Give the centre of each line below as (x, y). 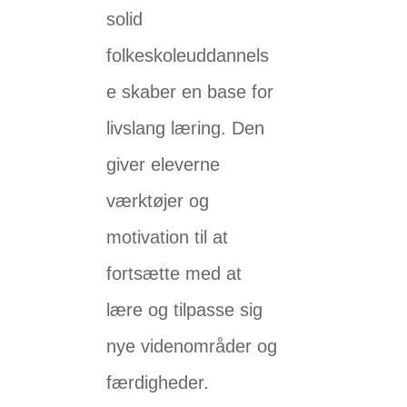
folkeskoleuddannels (188, 56)
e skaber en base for (190, 92)
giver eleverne (164, 165)
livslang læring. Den (186, 129)
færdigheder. (158, 383)
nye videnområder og (192, 347)
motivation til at (168, 238)
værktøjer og (158, 201)
